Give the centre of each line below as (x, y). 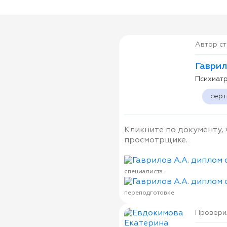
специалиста (143, 172)
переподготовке (149, 193)
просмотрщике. (156, 140)
